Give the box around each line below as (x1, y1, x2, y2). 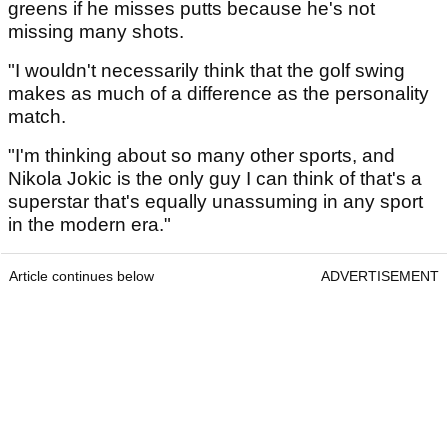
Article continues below (9, 268, 154, 285)
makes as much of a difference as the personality (8, 83, 429, 105)
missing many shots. (8, 21, 184, 43)
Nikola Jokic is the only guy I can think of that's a (8, 168, 422, 190)
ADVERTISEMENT (321, 268, 439, 285)
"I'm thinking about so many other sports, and (8, 145, 395, 167)
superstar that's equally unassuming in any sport (8, 191, 423, 213)
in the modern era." (8, 214, 171, 236)
